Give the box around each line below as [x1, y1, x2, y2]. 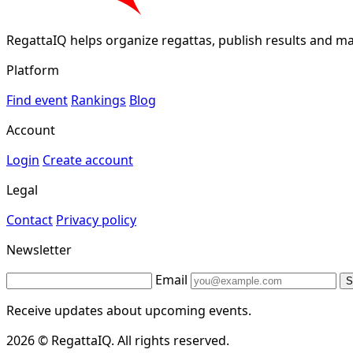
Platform [6, 61, 59, 80]
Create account [43, 151, 133, 169]
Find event [6, 91, 68, 110]
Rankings [71, 91, 126, 110]
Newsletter [6, 241, 72, 259]
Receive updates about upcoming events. [6, 302, 251, 320]
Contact [6, 211, 53, 229]
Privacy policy [56, 211, 136, 229]
